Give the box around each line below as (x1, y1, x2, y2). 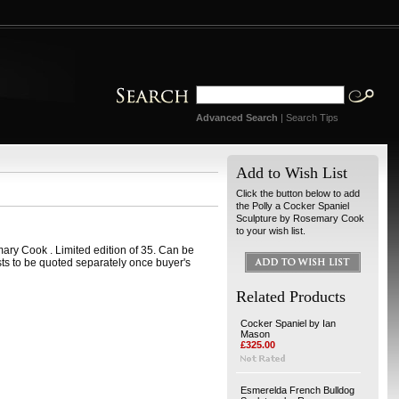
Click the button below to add (235, 188, 360, 199)
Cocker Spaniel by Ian (240, 318, 336, 329)
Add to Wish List (235, 164, 347, 182)
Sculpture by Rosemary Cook (235, 213, 364, 224)
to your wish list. (235, 225, 305, 236)
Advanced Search (195, 112, 278, 123)
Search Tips (285, 112, 338, 123)
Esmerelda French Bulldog (240, 385, 354, 395)
